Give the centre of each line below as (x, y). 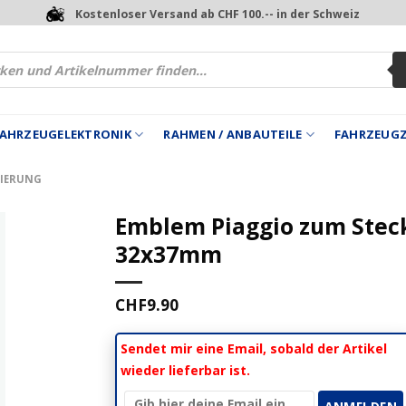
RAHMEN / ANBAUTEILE (233, 134)
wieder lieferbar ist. (185, 370)
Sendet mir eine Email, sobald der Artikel (253, 348)
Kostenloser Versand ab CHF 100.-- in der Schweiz (218, 14)
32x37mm (169, 254)
